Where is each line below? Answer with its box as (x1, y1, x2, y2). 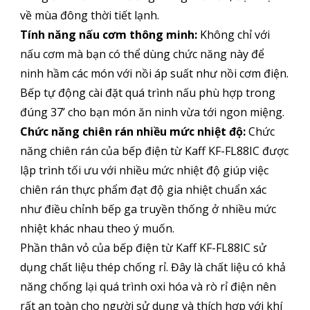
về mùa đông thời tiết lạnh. (19, 8, 159, 24)
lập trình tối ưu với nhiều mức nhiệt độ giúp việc (19, 163, 268, 179)
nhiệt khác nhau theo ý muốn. (19, 221, 174, 237)
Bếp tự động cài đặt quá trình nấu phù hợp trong (19, 85, 275, 101)
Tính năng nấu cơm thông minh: (19, 27, 197, 43)
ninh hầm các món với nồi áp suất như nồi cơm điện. (19, 66, 289, 82)
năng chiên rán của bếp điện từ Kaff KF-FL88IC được (19, 143, 289, 159)
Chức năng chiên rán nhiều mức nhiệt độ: (19, 124, 246, 140)
